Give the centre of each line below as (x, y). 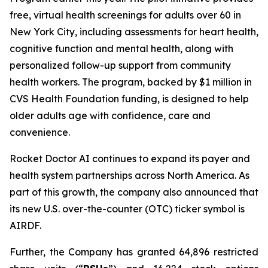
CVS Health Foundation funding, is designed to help (129, 99)
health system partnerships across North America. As (130, 175)
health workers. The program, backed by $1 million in (131, 82)
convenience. (40, 132)
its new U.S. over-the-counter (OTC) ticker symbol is (127, 209)
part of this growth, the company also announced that (134, 192)
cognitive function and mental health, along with (121, 48)
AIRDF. (25, 226)
